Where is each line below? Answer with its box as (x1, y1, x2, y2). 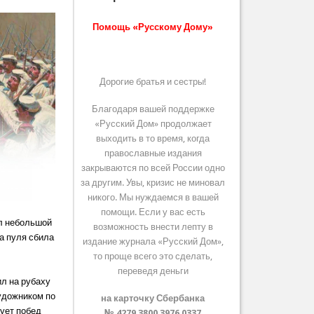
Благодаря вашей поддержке (91, 104, 214, 115)
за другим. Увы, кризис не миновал (81, 177, 226, 189)
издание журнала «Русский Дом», (82, 236, 224, 247)
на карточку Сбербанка (101, 293, 205, 304)
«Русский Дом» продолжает (94, 118, 212, 130)
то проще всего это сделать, (93, 251, 213, 262)
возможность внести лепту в (93, 221, 213, 233)
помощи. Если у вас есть (100, 207, 205, 218)
